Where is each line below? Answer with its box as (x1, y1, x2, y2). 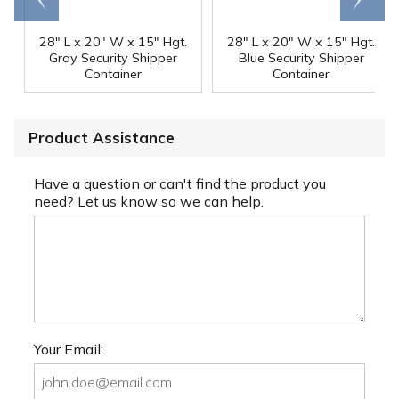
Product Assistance (28, 128, 175, 148)
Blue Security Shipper (238, 50, 364, 67)
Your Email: (34, 339, 103, 358)
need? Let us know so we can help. (34, 191, 264, 210)
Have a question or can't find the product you (34, 174, 326, 192)
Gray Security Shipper (49, 50, 177, 67)
